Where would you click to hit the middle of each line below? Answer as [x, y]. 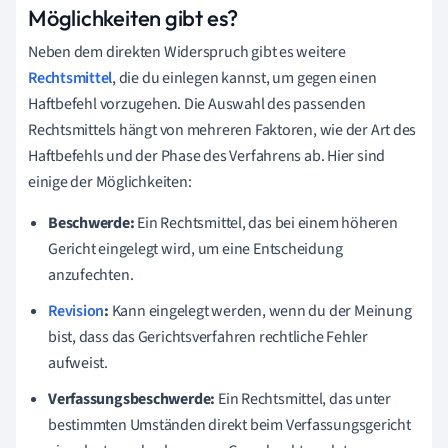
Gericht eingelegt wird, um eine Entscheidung [195, 248]
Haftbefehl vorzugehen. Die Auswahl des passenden [197, 103]
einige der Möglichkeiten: [110, 181]
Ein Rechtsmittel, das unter [303, 398]
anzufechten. [91, 274]
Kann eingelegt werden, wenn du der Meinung [260, 310]
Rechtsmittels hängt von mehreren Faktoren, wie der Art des [222, 129]
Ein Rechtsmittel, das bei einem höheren [266, 222]
